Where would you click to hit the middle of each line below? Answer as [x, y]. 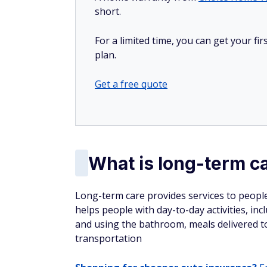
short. [109, 11]
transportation [108, 238]
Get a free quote [131, 84]
